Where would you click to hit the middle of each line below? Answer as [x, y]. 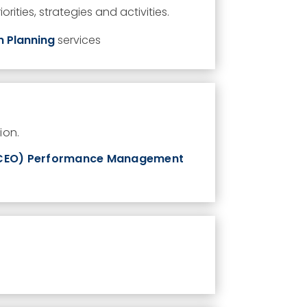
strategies [65, 12]
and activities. [131, 12]
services [77, 40]
